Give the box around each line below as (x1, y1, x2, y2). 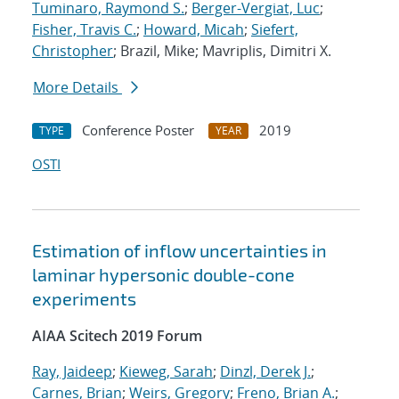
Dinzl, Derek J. (220, 362, 311, 382)
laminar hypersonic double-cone (32, 264, 295, 286)
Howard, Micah (143, 20, 244, 40)
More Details (33, 77, 122, 98)
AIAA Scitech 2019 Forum (32, 326, 202, 346)
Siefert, (251, 20, 298, 40)
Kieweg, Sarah (119, 362, 213, 382)
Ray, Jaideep (32, 362, 112, 382)
